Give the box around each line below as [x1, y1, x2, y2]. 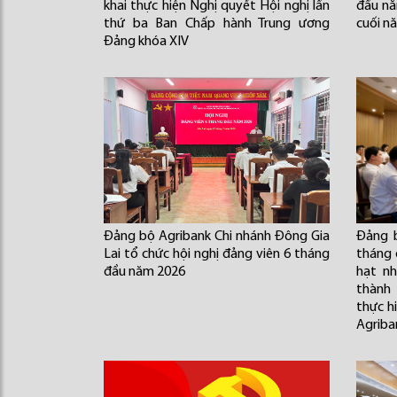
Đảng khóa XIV [104, 35, 189, 49]
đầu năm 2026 [104, 265, 185, 279]
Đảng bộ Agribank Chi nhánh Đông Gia [104, 230, 330, 244]
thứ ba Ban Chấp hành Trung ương [104, 17, 330, 31]
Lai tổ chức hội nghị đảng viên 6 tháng [104, 247, 330, 261]
